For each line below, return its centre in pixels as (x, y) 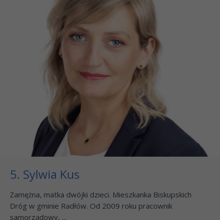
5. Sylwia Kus (45, 174)
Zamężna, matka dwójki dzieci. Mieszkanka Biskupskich (101, 194)
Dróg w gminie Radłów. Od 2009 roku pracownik (91, 206)
